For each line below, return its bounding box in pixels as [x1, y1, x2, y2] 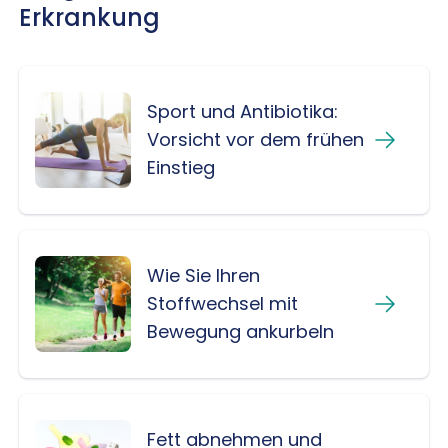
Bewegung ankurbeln [146, 319, 334, 344]
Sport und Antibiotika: [146, 99, 338, 124]
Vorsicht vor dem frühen [146, 127, 364, 152]
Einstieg [146, 155, 215, 180]
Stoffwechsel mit [146, 291, 298, 316]
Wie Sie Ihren [146, 263, 260, 288]
